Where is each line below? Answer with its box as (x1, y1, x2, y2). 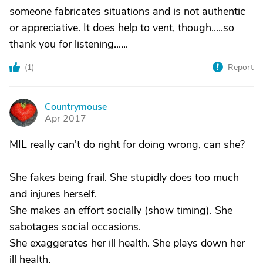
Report (228, 62, 254, 73)
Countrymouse (45, 100, 107, 113)
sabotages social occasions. (9, 220, 141, 234)
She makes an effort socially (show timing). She (9, 203, 232, 217)
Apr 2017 (45, 112, 86, 125)
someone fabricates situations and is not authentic (9, 4, 245, 18)
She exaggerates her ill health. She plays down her (9, 236, 245, 250)
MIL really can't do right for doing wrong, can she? (9, 137, 245, 151)
